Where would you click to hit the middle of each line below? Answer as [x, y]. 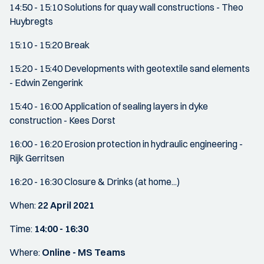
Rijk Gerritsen [37, 158]
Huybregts [31, 21]
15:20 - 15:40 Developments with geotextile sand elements [130, 68]
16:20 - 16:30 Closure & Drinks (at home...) [95, 181]
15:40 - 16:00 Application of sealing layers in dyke [109, 106]
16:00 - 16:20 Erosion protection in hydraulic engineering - [126, 144]
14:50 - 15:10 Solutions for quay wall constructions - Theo [126, 7]
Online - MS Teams [84, 252]
